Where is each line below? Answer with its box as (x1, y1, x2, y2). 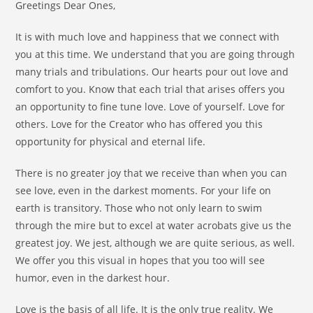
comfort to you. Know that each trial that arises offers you (15, 82, 286, 96)
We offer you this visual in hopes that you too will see (15, 254, 265, 268)
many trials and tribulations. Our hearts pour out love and (15, 65, 289, 79)
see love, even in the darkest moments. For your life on (15, 184, 272, 198)
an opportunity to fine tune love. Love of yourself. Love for (15, 100, 286, 114)
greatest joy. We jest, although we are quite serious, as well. (15, 236, 296, 250)
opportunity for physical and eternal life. (15, 135, 206, 149)
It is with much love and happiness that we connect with (15, 30, 280, 44)
